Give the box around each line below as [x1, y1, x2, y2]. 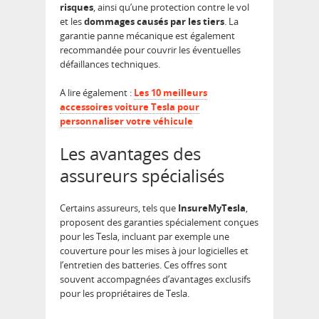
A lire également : [60, 86, 134, 99]
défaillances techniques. [60, 58, 160, 70]
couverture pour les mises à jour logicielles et [60, 244, 249, 257]
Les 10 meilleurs [134, 86, 207, 99]
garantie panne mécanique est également [60, 29, 235, 42]
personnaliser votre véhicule [60, 115, 193, 127]
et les [60, 15, 84, 28]
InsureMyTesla [178, 202, 246, 214]
